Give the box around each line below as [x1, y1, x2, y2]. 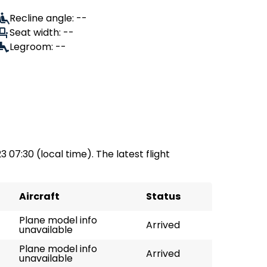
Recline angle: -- [10, 11, 87, 25]
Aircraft [19, 190, 60, 203]
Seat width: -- [10, 26, 74, 39]
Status [146, 190, 181, 203]
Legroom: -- [10, 40, 66, 54]
